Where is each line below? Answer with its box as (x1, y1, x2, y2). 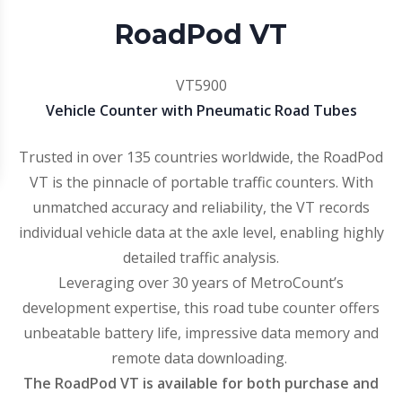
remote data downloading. (111, 348, 291, 368)
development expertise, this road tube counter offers (22, 298, 380, 318)
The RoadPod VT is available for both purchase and (23, 373, 379, 393)
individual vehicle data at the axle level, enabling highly (18, 223, 384, 242)
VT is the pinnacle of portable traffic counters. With (29, 172, 373, 192)
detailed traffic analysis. (123, 248, 279, 267)
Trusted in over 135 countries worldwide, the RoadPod (19, 147, 383, 167)
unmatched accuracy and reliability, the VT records (32, 197, 370, 217)
